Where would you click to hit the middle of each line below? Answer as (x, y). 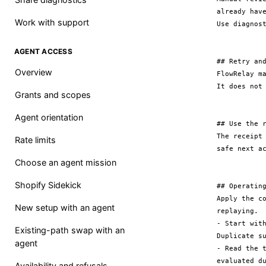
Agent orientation (49, 117)
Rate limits (35, 140)
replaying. (238, 211)
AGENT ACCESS (43, 51)
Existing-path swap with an (70, 230)
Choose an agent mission (66, 162)
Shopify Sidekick (48, 185)
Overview (34, 72)
